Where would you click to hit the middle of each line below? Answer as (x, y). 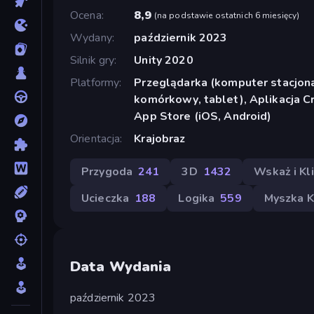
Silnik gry (93, 60)
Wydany (91, 37)
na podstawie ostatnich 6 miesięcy (227, 15)
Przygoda (107, 171)
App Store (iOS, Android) (203, 116)
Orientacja (95, 138)
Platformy (95, 82)
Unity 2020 (164, 60)
